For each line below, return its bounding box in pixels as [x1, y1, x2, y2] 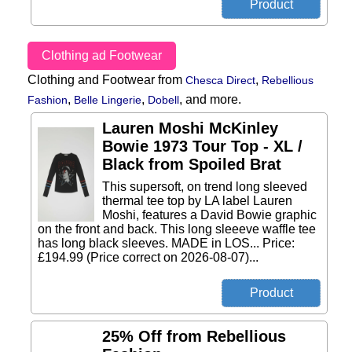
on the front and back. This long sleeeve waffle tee [38, 222, 316, 236]
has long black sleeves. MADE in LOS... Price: [38, 236, 295, 250]
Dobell [148, 93, 179, 106]
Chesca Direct [185, 74, 255, 86]
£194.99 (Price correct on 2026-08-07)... [38, 251, 258, 264]
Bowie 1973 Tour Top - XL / [102, 137, 302, 155]
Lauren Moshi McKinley [102, 119, 278, 137]
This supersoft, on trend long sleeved [102, 180, 307, 193]
